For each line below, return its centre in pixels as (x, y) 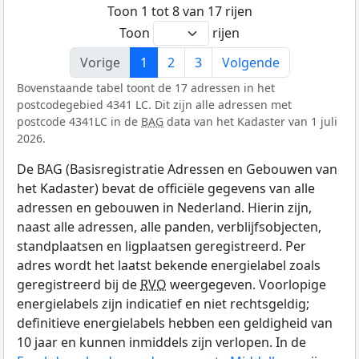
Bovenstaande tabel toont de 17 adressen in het (146, 88)
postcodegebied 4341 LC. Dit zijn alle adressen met (154, 105)
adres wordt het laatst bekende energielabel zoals (169, 266)
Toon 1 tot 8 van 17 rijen (179, 12)
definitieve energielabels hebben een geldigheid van (175, 323)
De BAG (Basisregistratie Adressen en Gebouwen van (177, 169)
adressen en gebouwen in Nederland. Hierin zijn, (164, 208)
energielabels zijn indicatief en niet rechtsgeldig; (163, 304)
